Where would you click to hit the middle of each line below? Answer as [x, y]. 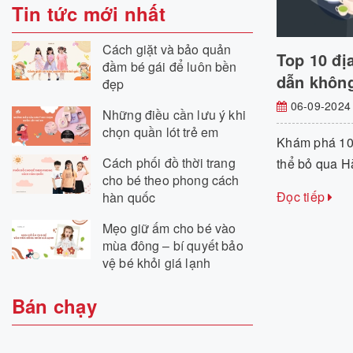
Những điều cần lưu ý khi [174, 114]
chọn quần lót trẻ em [161, 132]
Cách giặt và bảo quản [167, 49]
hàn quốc [129, 197]
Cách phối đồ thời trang [169, 162]
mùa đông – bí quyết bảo [173, 245]
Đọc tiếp [303, 196]
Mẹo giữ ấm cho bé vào [169, 228]
